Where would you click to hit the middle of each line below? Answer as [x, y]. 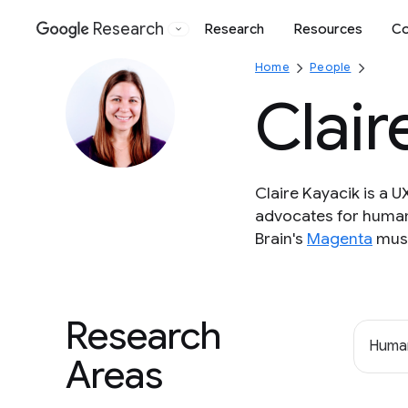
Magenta [340, 239]
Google [125, 39]
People [331, 67]
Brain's [281, 239]
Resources [328, 29]
